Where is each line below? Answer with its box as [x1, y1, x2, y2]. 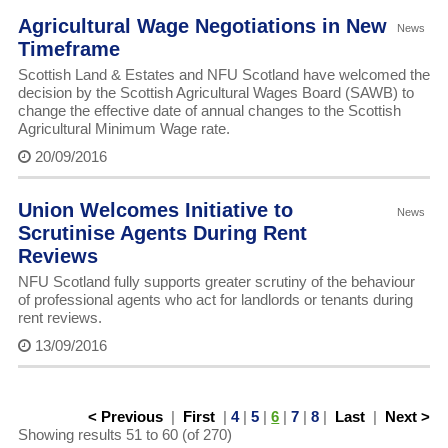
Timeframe [17, 38, 120, 61]
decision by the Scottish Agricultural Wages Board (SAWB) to [17, 84, 414, 102]
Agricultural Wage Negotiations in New [17, 15, 387, 38]
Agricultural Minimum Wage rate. [17, 120, 230, 138]
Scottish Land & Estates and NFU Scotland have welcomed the [17, 66, 430, 84]
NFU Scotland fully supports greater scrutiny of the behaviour [17, 273, 415, 291]
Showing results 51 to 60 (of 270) [17, 426, 232, 444]
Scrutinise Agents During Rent [17, 222, 307, 245]
